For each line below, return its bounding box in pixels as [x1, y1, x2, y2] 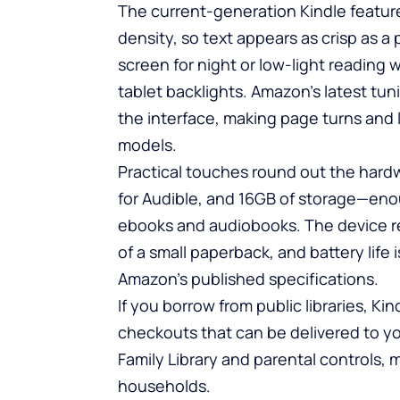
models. [118, 133, 177, 155]
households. [118, 374, 211, 396]
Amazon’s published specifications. [118, 267, 379, 289]
